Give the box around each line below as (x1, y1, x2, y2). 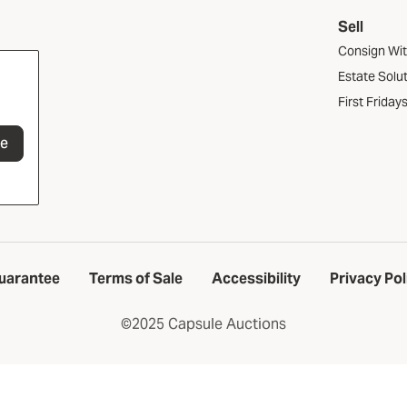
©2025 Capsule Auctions (121, 314, 286, 334)
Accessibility (211, 269, 301, 289)
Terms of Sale (88, 269, 183, 289)
